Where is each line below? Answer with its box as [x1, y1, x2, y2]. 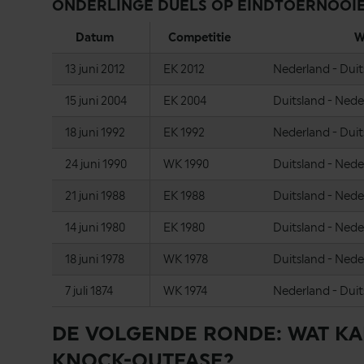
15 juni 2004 [65, 94, 129, 107]
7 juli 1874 [65, 284, 115, 297]
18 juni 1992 [65, 126, 128, 139]
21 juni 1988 [65, 189, 128, 202]
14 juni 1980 [65, 221, 128, 234]
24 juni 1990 [65, 158, 129, 171]
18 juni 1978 [65, 253, 127, 266]
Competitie [167, 31, 240, 44]
